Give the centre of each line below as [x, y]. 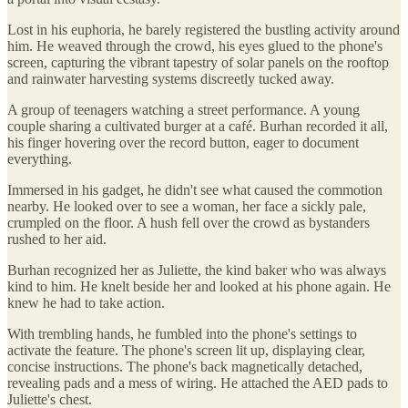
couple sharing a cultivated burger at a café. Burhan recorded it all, [198, 126]
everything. [40, 158]
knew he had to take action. [86, 302]
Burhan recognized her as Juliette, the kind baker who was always [197, 270]
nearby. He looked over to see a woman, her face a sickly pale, [187, 206]
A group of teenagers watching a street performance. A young [184, 109]
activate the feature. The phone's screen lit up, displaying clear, [186, 350]
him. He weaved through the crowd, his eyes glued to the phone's [195, 46]
